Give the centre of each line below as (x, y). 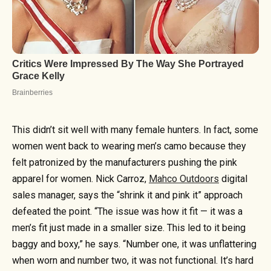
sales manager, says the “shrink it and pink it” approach (127, 195)
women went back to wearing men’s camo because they (129, 146)
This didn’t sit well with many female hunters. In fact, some (135, 130)
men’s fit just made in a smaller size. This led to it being (129, 228)
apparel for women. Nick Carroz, (80, 179)
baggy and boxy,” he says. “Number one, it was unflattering (134, 244)
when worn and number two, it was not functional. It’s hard (133, 261)
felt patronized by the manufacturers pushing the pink (125, 163)
